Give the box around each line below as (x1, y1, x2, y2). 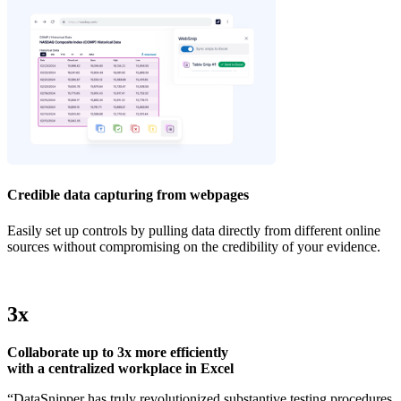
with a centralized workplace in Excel (7, 361, 234, 377)
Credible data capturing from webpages (7, 187, 249, 203)
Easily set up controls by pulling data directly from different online (7, 222, 380, 238)
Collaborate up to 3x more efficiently (7, 345, 228, 361)
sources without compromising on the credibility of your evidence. (7, 238, 380, 254)
